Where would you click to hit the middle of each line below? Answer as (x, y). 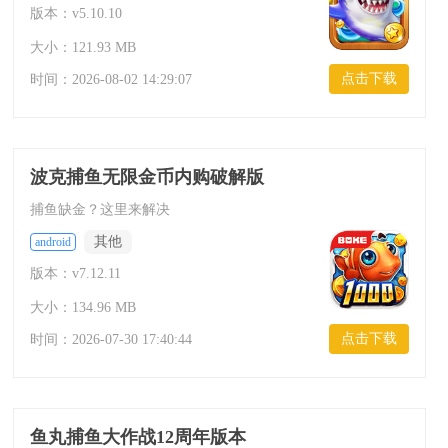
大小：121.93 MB (82, 47)
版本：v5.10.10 (75, 13)
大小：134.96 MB (82, 307)
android (52, 242)
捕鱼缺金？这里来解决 (99, 209)
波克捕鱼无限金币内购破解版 (146, 177)
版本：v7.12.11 (75, 273)
